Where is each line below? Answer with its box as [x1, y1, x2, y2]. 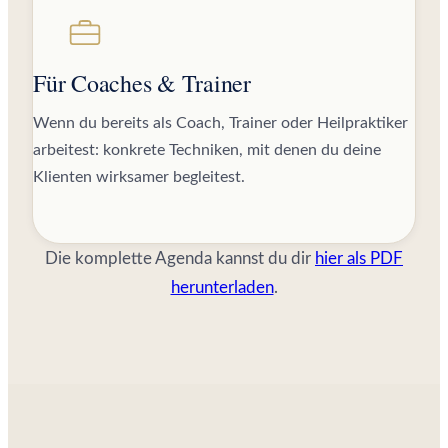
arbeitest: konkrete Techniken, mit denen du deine [33, 141, 381, 158]
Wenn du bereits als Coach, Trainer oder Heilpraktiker [33, 114, 408, 131]
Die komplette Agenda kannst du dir [45, 249, 315, 267]
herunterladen [170, 278, 274, 296]
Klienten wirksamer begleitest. [33, 168, 245, 185]
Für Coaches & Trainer [33, 66, 251, 99]
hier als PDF [315, 249, 403, 267]
